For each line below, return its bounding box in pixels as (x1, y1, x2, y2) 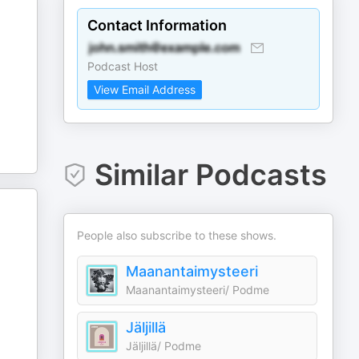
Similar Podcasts (94, 157, 327, 192)
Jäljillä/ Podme (126, 339, 202, 353)
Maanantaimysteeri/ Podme (126, 283, 270, 296)
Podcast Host (87, 59, 159, 73)
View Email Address (94, 83, 196, 96)
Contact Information (87, 17, 228, 34)
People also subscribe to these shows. (77, 228, 277, 242)
